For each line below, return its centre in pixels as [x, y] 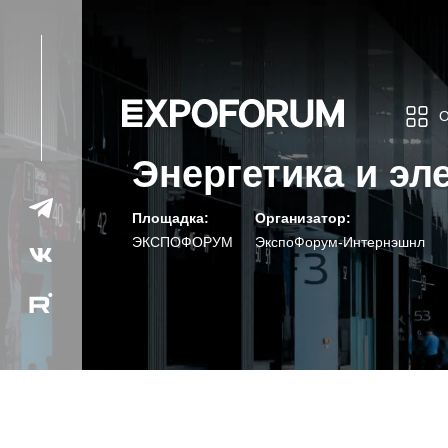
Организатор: [303, 218]
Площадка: [170, 218]
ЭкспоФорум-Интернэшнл [340, 242]
